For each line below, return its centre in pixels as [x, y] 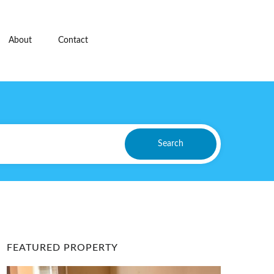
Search [171, 143]
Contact [73, 40]
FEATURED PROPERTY [62, 247]
